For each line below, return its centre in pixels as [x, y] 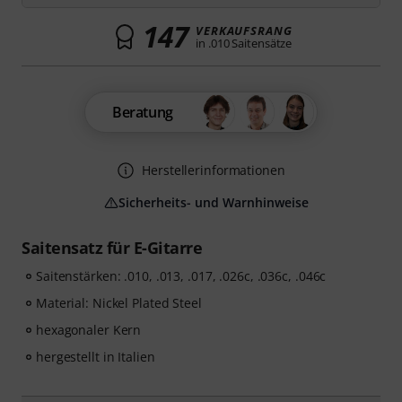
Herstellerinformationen [214, 170]
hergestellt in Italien [96, 357]
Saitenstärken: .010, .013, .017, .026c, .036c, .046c [181, 276]
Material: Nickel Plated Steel [119, 303]
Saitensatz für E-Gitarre [112, 248]
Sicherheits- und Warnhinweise [214, 202]
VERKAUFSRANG [244, 31]
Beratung [143, 112]
